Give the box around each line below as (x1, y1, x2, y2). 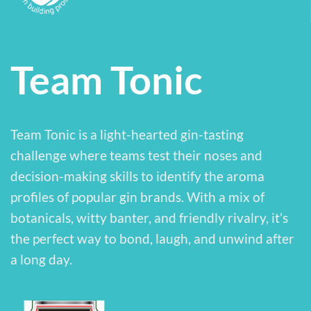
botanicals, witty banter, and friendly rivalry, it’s (10, 210, 288, 226)
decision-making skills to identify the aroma (10, 168, 264, 185)
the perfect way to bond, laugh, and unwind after (10, 230, 294, 247)
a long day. (10, 251, 72, 268)
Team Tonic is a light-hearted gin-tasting (10, 126, 244, 143)
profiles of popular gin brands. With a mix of (10, 189, 264, 205)
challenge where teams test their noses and (10, 147, 262, 164)
